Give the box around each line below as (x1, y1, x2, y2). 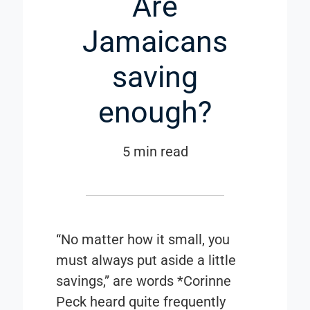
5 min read (122, 143, 188, 161)
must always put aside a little (56, 252, 237, 269)
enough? (98, 95, 212, 130)
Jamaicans (82, 24, 228, 60)
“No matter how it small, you (56, 231, 230, 248)
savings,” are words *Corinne (56, 273, 232, 290)
